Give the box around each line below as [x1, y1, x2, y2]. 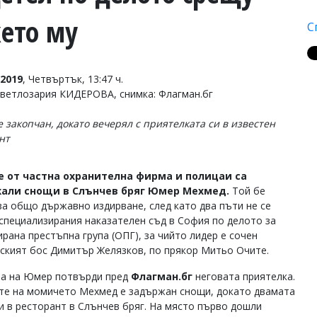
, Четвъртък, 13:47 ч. [23, 72, 123, 86]
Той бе [232, 184, 265, 197]
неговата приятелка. [195, 270, 295, 283]
